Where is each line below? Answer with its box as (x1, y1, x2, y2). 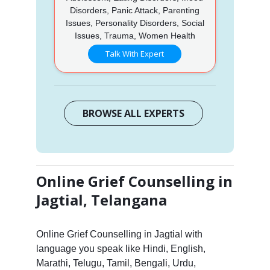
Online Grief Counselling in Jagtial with (36, 228, 202, 239)
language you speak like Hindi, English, (36, 243, 206, 254)
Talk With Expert (105, 48, 165, 59)
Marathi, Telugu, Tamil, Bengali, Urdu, (36, 257, 196, 268)
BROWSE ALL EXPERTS (83, 106, 185, 120)
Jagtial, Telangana (36, 189, 167, 210)
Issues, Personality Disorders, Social (65, 17, 204, 28)
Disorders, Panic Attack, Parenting (70, 5, 200, 15)
